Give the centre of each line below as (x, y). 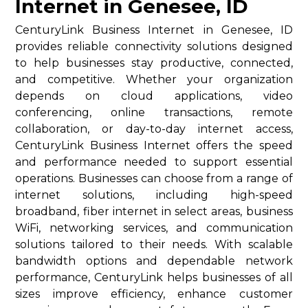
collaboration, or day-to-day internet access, (154, 129)
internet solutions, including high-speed (154, 195)
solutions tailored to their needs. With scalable (154, 245)
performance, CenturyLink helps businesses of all (154, 278)
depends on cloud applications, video (154, 96)
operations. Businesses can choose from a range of (154, 179)
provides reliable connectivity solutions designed (154, 47)
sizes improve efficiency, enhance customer (154, 294)
